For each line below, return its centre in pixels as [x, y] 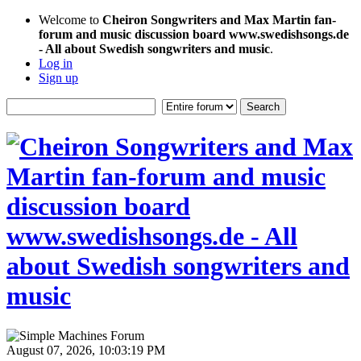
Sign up [58, 78]
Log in [56, 63]
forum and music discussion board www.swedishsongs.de [194, 34]
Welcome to [71, 20]
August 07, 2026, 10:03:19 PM [86, 350]
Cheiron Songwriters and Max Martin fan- [219, 20]
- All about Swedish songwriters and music [154, 49]
